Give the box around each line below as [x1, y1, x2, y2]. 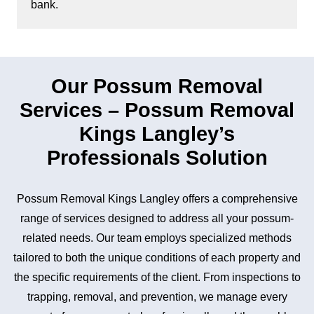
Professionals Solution [46, 146, 268, 169]
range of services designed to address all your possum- [20, 212, 294, 224]
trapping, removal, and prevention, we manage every [27, 291, 287, 303]
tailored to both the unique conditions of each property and [13, 252, 301, 264]
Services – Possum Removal [20, 99, 294, 121]
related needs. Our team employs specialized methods [22, 232, 292, 244]
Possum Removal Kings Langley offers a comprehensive [16, 193, 298, 205]
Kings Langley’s [79, 123, 235, 145]
